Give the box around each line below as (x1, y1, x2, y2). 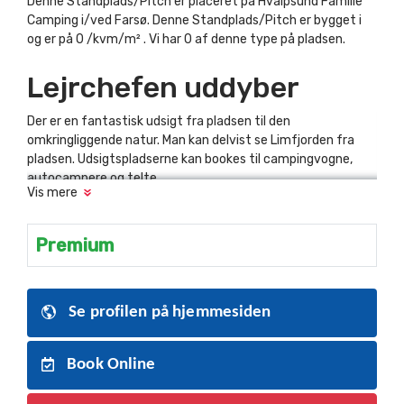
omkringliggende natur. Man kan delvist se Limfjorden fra (27, 133, 354, 148)
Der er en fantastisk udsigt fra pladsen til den (27, 114, 290, 129)
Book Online (63, 356, 156, 373)
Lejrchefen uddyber (27, 70, 299, 105)
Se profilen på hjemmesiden (65, 304, 271, 321)
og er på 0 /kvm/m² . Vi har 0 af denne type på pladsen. (27, 32, 345, 47)
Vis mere (27, 185, 78, 200)
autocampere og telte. (27, 170, 160, 186)
